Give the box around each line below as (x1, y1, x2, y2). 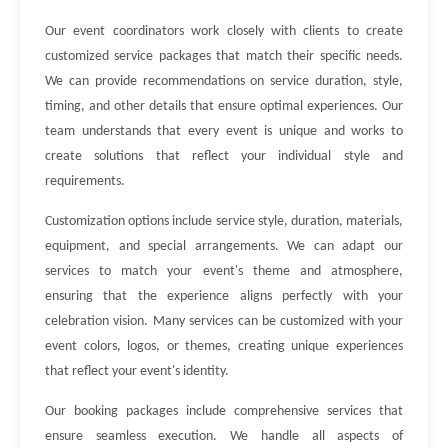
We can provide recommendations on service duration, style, (45, 74, 403, 89)
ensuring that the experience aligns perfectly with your (45, 289, 403, 304)
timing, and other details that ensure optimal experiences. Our (45, 99, 403, 114)
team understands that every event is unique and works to (45, 124, 403, 139)
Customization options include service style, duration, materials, (45, 214, 403, 229)
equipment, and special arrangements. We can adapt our (45, 239, 403, 254)
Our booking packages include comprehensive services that (45, 404, 403, 419)
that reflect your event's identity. (45, 364, 229, 379)
